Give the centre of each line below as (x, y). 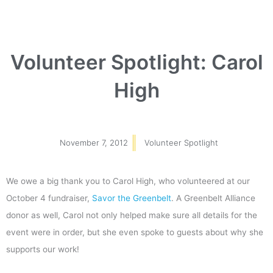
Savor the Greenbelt (132, 198)
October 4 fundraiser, (49, 198)
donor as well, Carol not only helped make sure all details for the (132, 215)
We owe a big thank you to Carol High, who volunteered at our (128, 181)
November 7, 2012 (94, 142)
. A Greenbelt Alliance (213, 198)
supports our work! (43, 249)
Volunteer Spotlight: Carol (136, 62)
